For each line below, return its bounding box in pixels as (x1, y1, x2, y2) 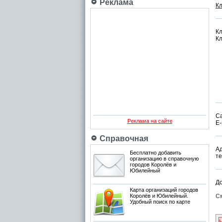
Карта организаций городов (130, 187, 198, 193)
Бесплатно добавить (130, 150, 181, 156)
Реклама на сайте (127, 118, 172, 124)
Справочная (98, 134, 148, 143)
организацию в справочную (130, 156, 199, 162)
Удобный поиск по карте (130, 199, 190, 205)
